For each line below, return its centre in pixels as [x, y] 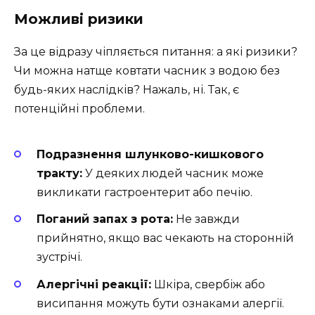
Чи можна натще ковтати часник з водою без [147, 70]
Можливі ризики [79, 19]
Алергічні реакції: [94, 284]
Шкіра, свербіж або [208, 284]
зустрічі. [59, 257]
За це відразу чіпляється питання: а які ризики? [156, 51]
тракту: [59, 174]
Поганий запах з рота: [105, 219]
